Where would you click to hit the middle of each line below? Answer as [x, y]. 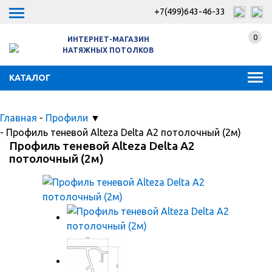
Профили [68, 118]
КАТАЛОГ [30, 78]
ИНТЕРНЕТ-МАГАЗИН [108, 39]
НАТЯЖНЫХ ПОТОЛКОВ [108, 50]
